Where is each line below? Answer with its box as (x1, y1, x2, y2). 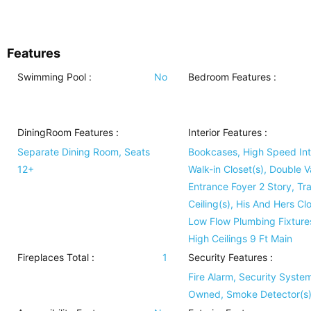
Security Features (187, 251, 267, 263)
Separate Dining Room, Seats (17, 146, 150, 158)
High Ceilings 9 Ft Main (187, 233, 292, 244)
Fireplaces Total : (17, 251, 94, 263)
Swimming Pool (17, 71, 86, 83)
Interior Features (187, 126, 262, 138)
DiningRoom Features (17, 126, 113, 138)
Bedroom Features (187, 71, 271, 83)
